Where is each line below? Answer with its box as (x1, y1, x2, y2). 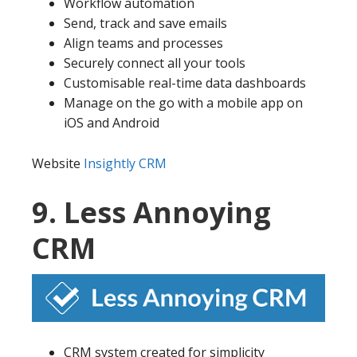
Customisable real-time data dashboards (64, 73, 306, 92)
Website (32, 154, 84, 172)
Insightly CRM (84, 154, 167, 172)
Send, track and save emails (64, 14, 227, 32)
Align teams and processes (64, 33, 223, 52)
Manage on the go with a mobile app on (64, 93, 303, 112)
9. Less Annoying (32, 192, 271, 232)
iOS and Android (64, 113, 159, 131)
